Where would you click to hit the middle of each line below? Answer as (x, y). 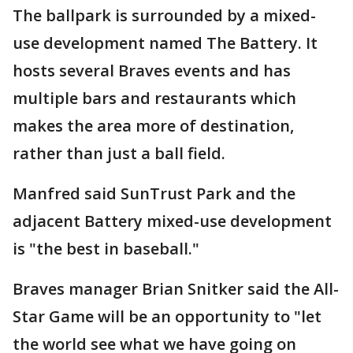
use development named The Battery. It (165, 43)
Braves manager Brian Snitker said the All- (176, 289)
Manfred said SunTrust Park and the (154, 193)
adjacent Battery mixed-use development (172, 221)
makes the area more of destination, (153, 126)
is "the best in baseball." (106, 249)
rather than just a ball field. (119, 153)
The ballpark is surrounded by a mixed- (164, 15)
